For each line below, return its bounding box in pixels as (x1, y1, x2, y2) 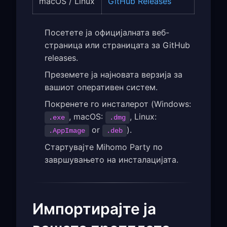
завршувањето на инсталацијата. (45, 154, 178, 165)
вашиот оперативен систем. (45, 82, 158, 92)
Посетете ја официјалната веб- (45, 27, 169, 37)
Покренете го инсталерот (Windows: (45, 98, 191, 109)
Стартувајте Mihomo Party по (45, 141, 163, 152)
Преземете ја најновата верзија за (45, 69, 182, 80)
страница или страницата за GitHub (45, 40, 190, 50)
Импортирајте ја (32, 199, 156, 218)
